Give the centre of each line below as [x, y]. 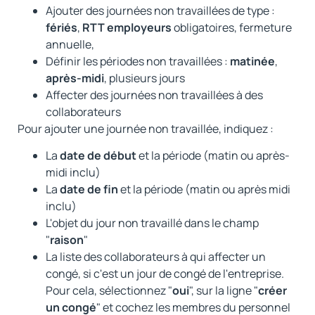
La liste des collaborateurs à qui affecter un [156, 257]
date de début [99, 156]
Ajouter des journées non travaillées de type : [160, 10]
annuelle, [71, 44]
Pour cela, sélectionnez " [109, 291]
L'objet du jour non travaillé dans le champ [152, 223]
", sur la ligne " [224, 291]
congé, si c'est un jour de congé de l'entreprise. [165, 274]
